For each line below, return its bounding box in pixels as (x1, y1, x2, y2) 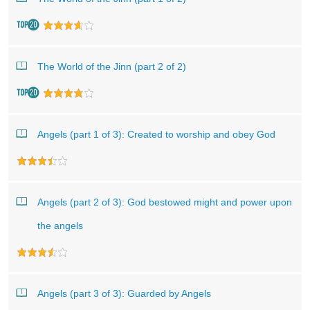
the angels (37, 220, 83, 231)
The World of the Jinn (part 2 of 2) (37, 61, 186, 72)
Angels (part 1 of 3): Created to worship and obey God (37, 129, 275, 140)
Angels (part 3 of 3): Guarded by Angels (37, 288, 211, 299)
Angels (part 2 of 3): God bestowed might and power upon (37, 197, 292, 208)
